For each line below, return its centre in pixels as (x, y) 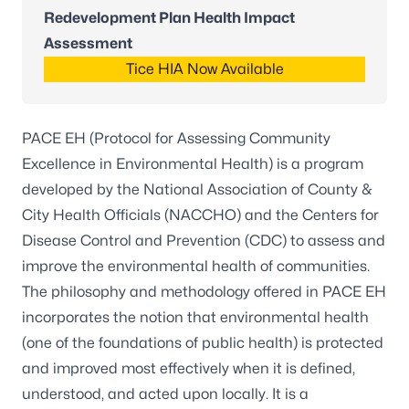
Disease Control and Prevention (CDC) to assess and (204, 241)
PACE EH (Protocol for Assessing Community (176, 138)
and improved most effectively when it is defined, (189, 368)
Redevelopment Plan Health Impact (169, 18)
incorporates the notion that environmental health (195, 317)
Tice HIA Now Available (204, 69)
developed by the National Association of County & (197, 189)
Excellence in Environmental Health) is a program (193, 164)
